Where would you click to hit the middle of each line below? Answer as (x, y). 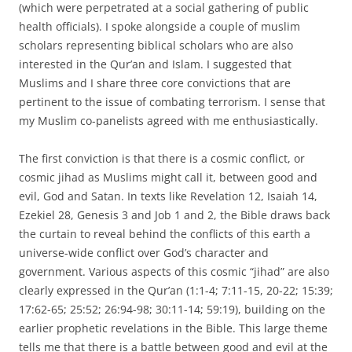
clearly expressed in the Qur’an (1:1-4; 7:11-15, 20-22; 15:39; (176, 290)
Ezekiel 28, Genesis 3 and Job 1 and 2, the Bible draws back (174, 214)
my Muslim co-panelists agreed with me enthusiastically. (169, 120)
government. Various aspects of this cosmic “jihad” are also (174, 271)
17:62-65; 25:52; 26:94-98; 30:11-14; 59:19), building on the (172, 309)
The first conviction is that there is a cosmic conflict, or (162, 158)
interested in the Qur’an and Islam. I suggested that (155, 64)
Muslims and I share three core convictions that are (155, 82)
